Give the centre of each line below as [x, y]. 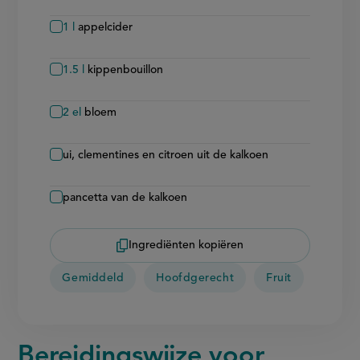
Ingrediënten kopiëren [186, 245]
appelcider [106, 27]
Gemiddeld [93, 278]
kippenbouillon [126, 70]
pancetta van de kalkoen [125, 197]
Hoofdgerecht [195, 278]
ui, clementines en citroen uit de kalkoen [166, 155]
